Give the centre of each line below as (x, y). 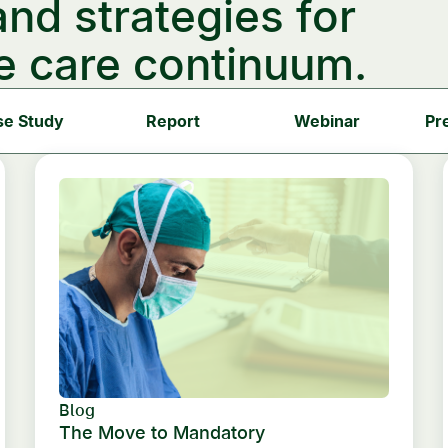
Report (173, 121)
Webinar (327, 121)
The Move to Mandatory (162, 433)
